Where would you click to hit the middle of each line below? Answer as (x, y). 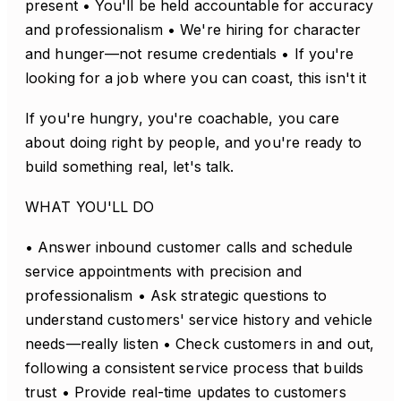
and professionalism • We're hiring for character (193, 30)
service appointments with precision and (163, 271)
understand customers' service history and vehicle (199, 320)
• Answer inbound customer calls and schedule (189, 247)
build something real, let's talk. (130, 166)
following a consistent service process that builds (195, 368)
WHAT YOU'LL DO (90, 207)
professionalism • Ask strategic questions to (176, 295)
